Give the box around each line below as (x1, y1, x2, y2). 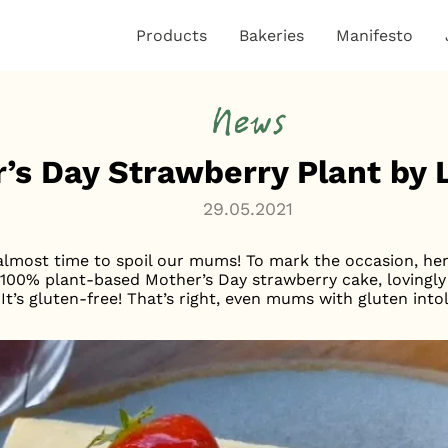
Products (136, 25, 208, 45)
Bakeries (239, 25, 305, 45)
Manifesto (336, 25, 414, 45)
